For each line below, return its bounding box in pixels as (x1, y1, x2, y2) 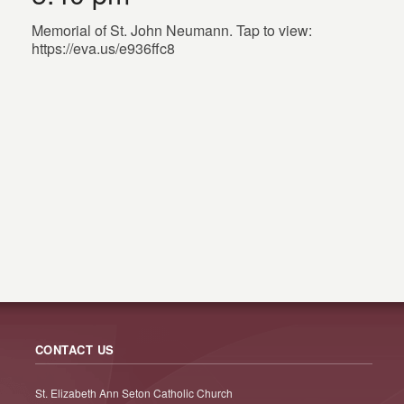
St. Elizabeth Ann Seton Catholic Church (34, 385, 233, 400)
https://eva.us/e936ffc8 (32, 38, 176, 59)
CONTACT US (34, 341, 115, 358)
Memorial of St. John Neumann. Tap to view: (32, 20, 313, 41)
